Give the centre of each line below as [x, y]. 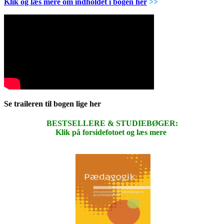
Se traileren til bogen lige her [53, 103]
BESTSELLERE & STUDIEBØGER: [112, 123]
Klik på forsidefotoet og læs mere [111, 132]
